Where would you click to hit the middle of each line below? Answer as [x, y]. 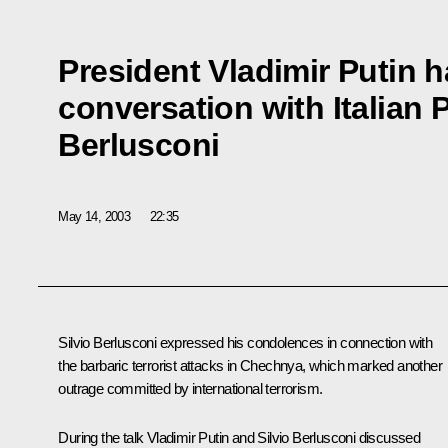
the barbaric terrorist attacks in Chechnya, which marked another [250, 366]
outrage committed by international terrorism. [190, 389]
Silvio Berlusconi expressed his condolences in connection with [245, 343]
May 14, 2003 [94, 216]
